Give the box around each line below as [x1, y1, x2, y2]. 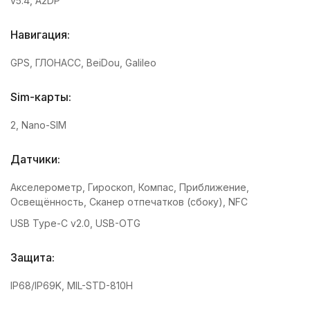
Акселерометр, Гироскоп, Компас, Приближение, [10, 181, 249, 193]
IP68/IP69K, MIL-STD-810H [10, 279, 133, 291]
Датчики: [10, 152, 60, 166]
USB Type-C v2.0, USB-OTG [10, 217, 140, 229]
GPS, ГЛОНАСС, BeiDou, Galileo [10, 56, 156, 69]
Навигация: [10, 27, 70, 42]
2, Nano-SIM [10, 118, 66, 131]
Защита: [10, 250, 55, 264]
